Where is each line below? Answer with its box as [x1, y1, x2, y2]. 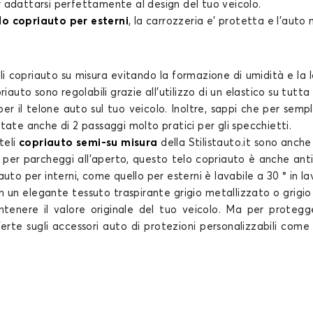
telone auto [26, 104, 88, 115]
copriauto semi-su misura [18, 138, 158, 149]
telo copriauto [171, 154, 245, 166]
